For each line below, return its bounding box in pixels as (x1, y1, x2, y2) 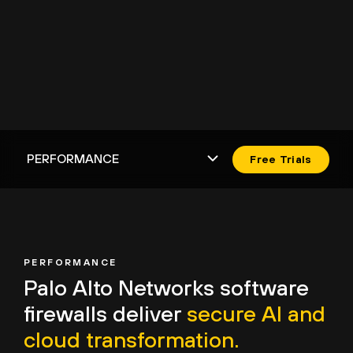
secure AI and (187, 301, 325, 327)
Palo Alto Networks (24, 275, 220, 301)
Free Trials (250, 152, 312, 165)
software (220, 275, 309, 301)
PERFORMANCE (24, 257, 117, 269)
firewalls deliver (24, 301, 187, 327)
